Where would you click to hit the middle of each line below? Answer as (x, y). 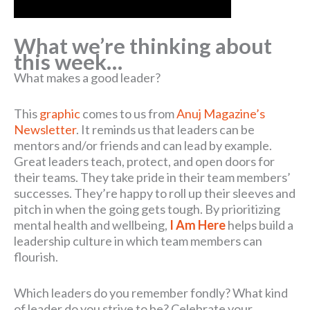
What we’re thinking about (143, 46)
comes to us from (128, 114)
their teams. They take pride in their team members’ (152, 177)
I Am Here (198, 225)
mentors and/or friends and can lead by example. (143, 146)
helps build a (259, 225)
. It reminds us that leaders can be (165, 130)
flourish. (36, 257)
